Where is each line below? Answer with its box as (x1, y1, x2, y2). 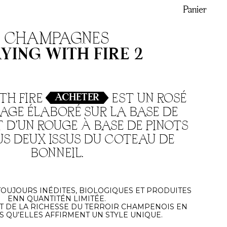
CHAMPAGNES (4, 31, 109, 47)
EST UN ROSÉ (108, 93, 187, 105)
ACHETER (54, 93, 100, 102)
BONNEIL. (30, 147, 83, 160)
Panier (183, 6, 207, 15)
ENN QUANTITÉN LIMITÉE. (8, 194, 106, 203)
